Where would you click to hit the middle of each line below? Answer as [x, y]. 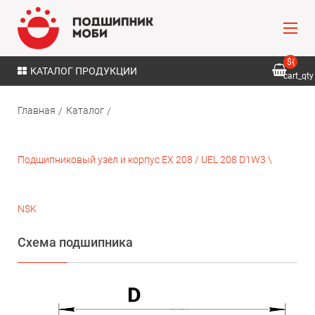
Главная [37, 110]
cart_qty [298, 76]
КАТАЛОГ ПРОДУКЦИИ [84, 71]
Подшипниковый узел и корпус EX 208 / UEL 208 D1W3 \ [145, 160]
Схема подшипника [75, 242]
